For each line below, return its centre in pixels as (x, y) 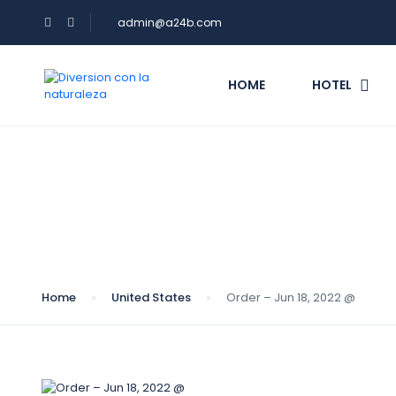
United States (151, 297)
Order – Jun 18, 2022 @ (291, 297)
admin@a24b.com (170, 23)
